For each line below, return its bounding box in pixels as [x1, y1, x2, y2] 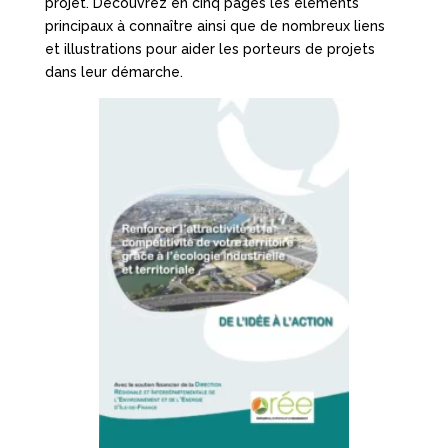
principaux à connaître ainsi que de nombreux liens [44, 17, 385, 34]
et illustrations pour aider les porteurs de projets [44, 40, 375, 57]
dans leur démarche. [44, 63, 183, 80]
